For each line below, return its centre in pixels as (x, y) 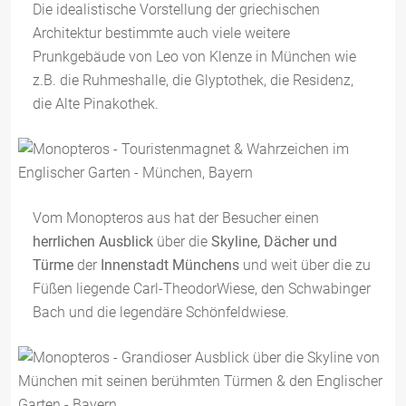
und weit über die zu (305, 265)
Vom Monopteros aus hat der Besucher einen (176, 218)
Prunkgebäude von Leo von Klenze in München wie (194, 57)
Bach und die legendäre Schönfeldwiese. (161, 312)
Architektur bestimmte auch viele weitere (161, 33)
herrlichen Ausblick (93, 242)
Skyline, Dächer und (274, 242)
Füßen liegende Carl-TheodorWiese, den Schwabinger (202, 289)
